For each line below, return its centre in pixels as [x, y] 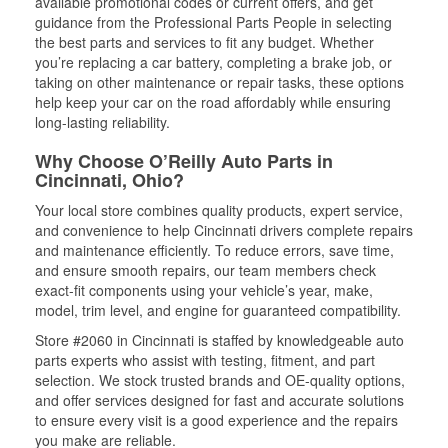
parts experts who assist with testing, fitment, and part [205, 359]
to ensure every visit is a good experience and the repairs [216, 419]
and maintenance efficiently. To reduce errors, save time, [214, 249]
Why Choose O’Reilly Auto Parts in [184, 160]
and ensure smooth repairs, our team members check [205, 269]
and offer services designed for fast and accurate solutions [219, 399]
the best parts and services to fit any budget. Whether [204, 41]
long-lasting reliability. [102, 121]
